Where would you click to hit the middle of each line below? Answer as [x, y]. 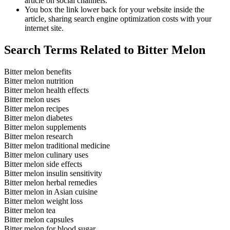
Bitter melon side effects [43, 164]
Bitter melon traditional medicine [57, 146]
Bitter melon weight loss [43, 201]
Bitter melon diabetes [38, 118]
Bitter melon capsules [39, 219]
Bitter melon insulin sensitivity [53, 173]
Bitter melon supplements [45, 127]
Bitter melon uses [32, 99]
